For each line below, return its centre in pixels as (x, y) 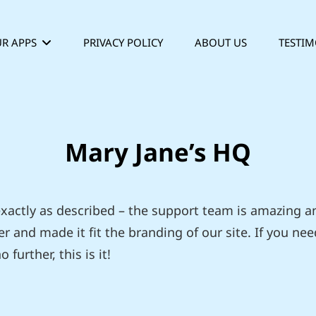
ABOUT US (221, 42)
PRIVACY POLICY (123, 42)
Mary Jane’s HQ (158, 152)
